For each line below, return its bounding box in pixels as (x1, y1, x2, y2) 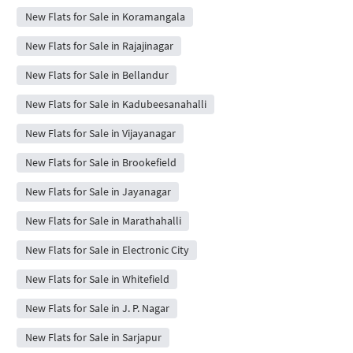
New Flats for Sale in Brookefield (24, 155, 176, 169)
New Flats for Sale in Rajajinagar (24, 39, 173, 53)
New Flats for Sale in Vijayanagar (24, 126, 176, 140)
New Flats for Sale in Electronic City (24, 243, 189, 257)
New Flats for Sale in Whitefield (24, 272, 169, 286)
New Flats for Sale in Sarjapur (24, 330, 162, 344)
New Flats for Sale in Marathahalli (24, 214, 181, 228)
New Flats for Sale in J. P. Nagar (24, 301, 169, 315)
